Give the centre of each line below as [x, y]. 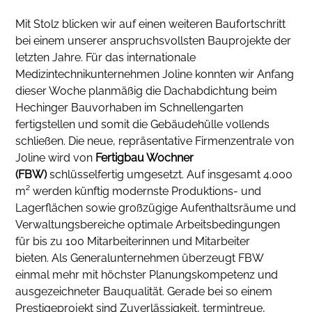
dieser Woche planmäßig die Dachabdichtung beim [147, 91]
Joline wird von [56, 158]
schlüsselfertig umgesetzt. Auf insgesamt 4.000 [170, 175]
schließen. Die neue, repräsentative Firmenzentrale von [155, 141]
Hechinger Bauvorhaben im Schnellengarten [130, 108]
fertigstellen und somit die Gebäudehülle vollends [143, 125]
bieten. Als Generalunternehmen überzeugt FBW [140, 258]
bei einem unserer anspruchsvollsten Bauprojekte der [154, 41]
